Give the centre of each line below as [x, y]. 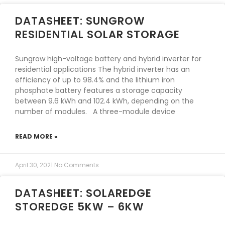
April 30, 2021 [35, 165]
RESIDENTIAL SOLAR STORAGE [97, 34]
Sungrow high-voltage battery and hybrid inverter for [108, 59]
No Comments [77, 165]
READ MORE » [36, 136]
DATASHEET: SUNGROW [80, 21]
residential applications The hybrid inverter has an [102, 69]
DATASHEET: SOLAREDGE [83, 193]
